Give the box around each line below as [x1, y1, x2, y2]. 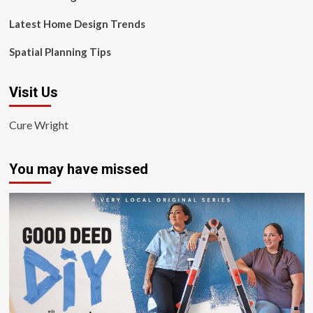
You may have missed [8, 161, 148, 177]
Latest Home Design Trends [8, 17, 145, 30]
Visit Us [8, 84, 58, 101]
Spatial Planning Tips [8, 45, 111, 58]
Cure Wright [8, 118, 68, 131]
